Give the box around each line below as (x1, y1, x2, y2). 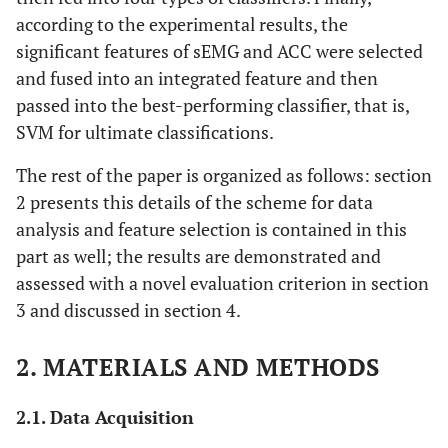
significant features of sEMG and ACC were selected (16, 39, 423, 63)
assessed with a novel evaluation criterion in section (16, 271, 429, 295)
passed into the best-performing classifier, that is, (16, 93, 409, 117)
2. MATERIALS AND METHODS (16, 351, 380, 383)
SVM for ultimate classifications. (16, 120, 274, 144)
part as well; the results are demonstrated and (16, 244, 381, 268)
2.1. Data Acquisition (16, 405, 194, 429)
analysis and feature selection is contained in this (16, 217, 407, 241)
